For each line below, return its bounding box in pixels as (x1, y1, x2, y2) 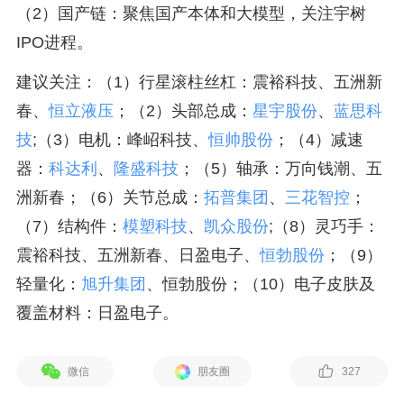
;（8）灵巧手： (268, 217, 380, 235)
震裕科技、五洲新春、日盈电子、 (15, 246, 260, 264)
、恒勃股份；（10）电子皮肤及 (145, 275, 375, 293)
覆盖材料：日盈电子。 (15, 304, 179, 322)
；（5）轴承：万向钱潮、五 (178, 160, 382, 178)
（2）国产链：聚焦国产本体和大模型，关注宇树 (15, 5, 366, 23)
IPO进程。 (15, 33, 93, 51)
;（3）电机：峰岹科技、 (32, 131, 208, 149)
